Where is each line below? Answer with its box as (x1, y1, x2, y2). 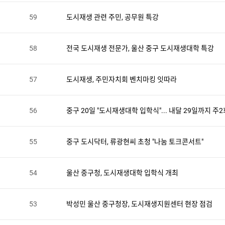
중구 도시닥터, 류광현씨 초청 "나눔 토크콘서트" (66, 138, 203, 146)
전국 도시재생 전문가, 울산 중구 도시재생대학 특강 (66, 44, 214, 52)
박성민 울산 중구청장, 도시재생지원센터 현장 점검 (66, 200, 212, 208)
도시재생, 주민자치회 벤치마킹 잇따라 (66, 75, 177, 83)
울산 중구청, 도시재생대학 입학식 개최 (66, 169, 178, 177)
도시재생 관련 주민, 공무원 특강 (66, 13, 159, 21)
